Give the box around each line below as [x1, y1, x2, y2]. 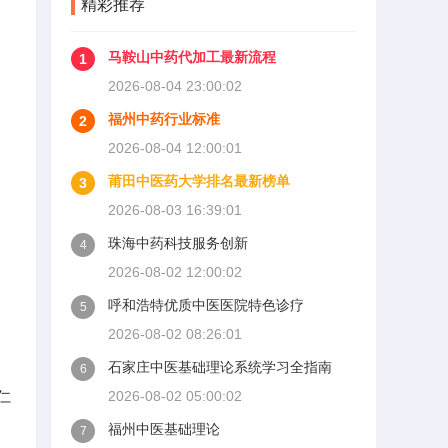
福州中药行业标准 [108, 111, 220, 127]
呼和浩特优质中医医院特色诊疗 [108, 297, 304, 313]
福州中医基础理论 [108, 421, 220, 437]
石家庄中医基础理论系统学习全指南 [108, 359, 332, 375]
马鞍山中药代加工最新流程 [108, 49, 276, 65]
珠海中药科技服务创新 [108, 235, 248, 251]
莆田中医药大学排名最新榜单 [108, 173, 290, 189]
